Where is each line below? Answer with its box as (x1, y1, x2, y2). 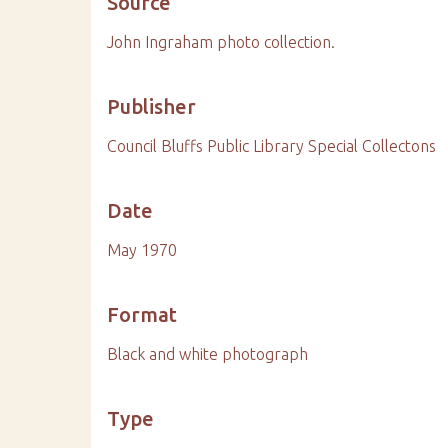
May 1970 (107, 241, 178, 260)
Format (107, 303, 178, 327)
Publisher (107, 95, 197, 119)
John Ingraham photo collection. (107, 33, 336, 52)
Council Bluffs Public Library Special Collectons (107, 137, 437, 156)
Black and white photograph (107, 345, 309, 364)
